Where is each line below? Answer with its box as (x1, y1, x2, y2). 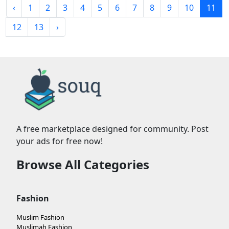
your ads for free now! (16, 135, 103, 147)
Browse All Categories (16, 155, 149, 173)
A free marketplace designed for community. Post (16, 123, 209, 134)
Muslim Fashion (16, 212, 64, 222)
